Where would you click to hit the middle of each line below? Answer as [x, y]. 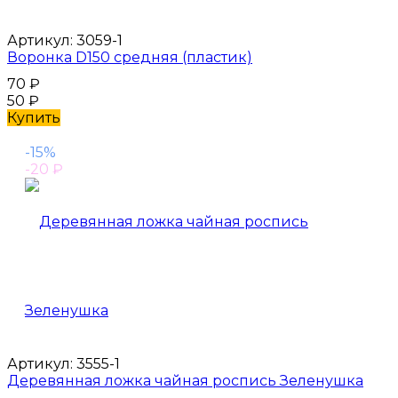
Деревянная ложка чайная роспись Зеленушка [185, 380]
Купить [34, 117]
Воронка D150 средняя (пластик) [130, 57]
